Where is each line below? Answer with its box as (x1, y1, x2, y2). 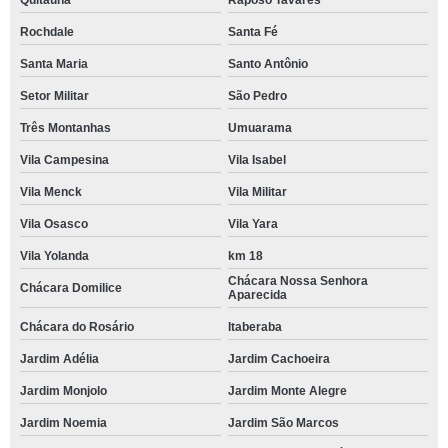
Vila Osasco (20, 217, 88, 231)
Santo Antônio (227, 57, 308, 71)
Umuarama (227, 121, 292, 135)
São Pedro (227, 89, 287, 103)
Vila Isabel (227, 153, 286, 167)
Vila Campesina (20, 153, 109, 167)
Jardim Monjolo (20, 384, 107, 398)
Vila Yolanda (20, 249, 89, 263)
